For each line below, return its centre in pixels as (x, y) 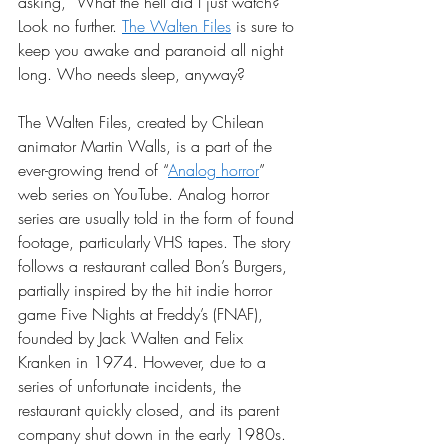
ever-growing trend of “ (93, 170)
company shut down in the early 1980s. (154, 434)
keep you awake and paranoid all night (153, 50)
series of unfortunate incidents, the (132, 386)
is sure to (265, 26)
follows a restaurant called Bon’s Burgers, (155, 266)
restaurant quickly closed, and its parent (151, 410)
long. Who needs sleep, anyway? (134, 74)
